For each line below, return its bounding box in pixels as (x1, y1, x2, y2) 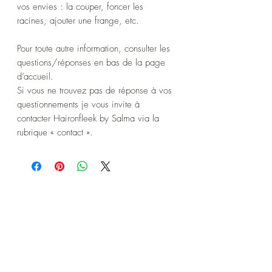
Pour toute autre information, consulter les (17, 42, 170, 55)
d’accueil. (17, 70, 53, 83)
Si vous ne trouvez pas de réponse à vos (17, 84, 172, 97)
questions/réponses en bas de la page (17, 56, 165, 69)
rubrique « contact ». (17, 126, 93, 138)
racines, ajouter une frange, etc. (17, 14, 139, 27)
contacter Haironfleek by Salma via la (17, 112, 159, 124)
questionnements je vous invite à (17, 98, 140, 110)
